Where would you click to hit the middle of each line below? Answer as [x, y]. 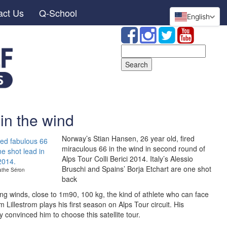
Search [133, 49]
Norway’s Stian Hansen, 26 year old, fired [128, 138]
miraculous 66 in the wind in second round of [134, 148]
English [198, 16]
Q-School [58, 13]
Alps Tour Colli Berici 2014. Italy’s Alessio [127, 159]
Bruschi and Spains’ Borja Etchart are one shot [137, 169]
